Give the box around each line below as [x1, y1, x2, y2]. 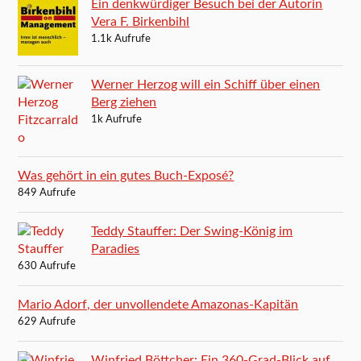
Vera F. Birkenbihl [91, 15, 190, 29]
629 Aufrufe [18, 317, 77, 328]
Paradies [91, 243, 140, 256]
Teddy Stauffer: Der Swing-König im [91, 225, 293, 239]
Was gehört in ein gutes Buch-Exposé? [18, 169, 234, 183]
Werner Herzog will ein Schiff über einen [91, 78, 321, 92]
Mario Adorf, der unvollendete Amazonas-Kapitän [18, 298, 299, 312]
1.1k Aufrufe [91, 34, 151, 45]
